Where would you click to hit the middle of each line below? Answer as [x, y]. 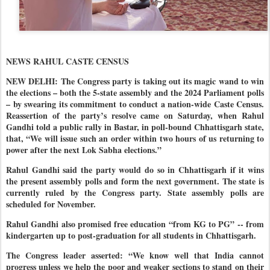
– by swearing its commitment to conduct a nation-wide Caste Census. [135, 104]
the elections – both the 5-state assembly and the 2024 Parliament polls [135, 92]
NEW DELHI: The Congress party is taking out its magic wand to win [135, 81]
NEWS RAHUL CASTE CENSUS [67, 61]
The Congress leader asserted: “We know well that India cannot [135, 255]
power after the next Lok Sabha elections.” [84, 149]
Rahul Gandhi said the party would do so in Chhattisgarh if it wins [135, 169]
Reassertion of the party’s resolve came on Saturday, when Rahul [135, 115]
